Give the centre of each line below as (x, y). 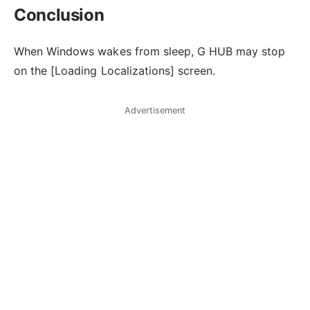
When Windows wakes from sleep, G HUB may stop (150, 51)
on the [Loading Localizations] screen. (115, 70)
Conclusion (59, 15)
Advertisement (155, 110)
